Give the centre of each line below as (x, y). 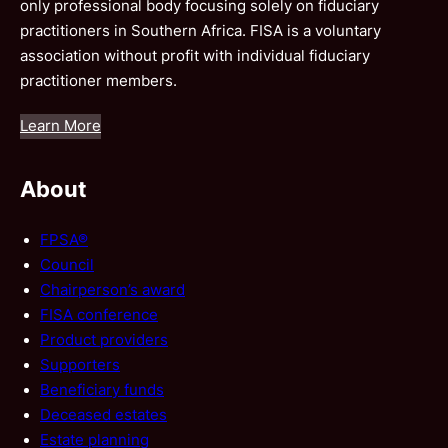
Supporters (80, 364)
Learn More (60, 126)
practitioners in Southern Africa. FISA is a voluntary (200, 31)
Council (67, 264)
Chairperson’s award (112, 289)
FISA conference (99, 314)
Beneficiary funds (102, 389)
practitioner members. (98, 81)
